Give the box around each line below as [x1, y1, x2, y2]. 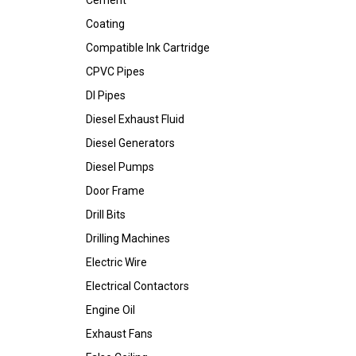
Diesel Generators [86, 137, 175, 149]
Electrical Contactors [86, 280, 189, 292]
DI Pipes [86, 89, 126, 102]
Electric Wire [86, 256, 147, 269]
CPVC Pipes [86, 65, 145, 78]
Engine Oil [86, 304, 135, 316]
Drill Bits [86, 208, 126, 221]
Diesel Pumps [86, 161, 154, 173]
